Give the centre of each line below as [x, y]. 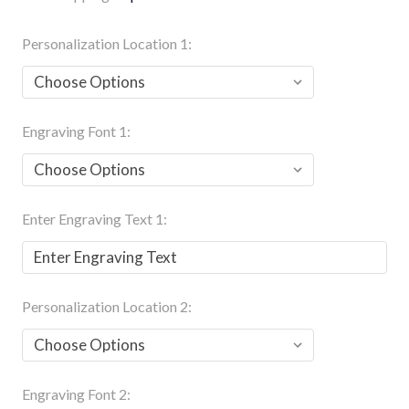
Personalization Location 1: [107, 43]
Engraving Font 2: [76, 393]
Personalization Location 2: [107, 306]
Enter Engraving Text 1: [94, 218]
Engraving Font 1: [76, 131]
